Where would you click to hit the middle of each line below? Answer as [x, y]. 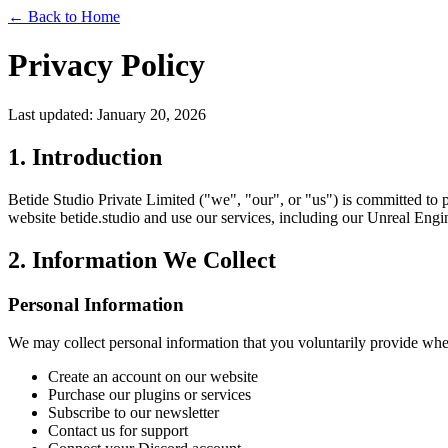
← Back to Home [64, 16]
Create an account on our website [153, 377]
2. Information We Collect [142, 259]
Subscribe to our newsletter [133, 413]
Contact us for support [118, 431]
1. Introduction [85, 156]
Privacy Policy [106, 65]
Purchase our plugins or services [149, 395]
